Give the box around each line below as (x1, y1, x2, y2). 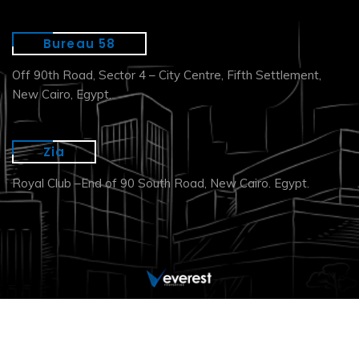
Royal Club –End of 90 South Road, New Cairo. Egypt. (12, 175, 309, 191)
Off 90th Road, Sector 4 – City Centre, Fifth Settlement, (12, 67, 321, 83)
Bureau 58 (43, 35, 116, 52)
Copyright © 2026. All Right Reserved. (74, 326, 285, 341)
